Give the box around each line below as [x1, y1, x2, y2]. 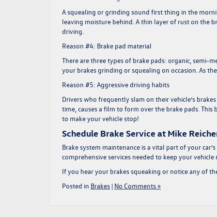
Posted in [62, 181, 91, 190]
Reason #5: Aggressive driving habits [62, 80, 170, 89]
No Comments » [114, 181, 161, 190]
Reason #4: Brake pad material [62, 41, 153, 50]
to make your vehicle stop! [62, 114, 139, 123]
